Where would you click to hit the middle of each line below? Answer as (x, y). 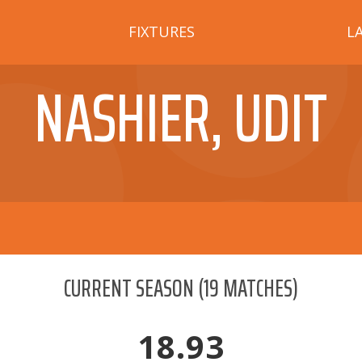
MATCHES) (259, 288)
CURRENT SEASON (129, 288)
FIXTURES (162, 31)
